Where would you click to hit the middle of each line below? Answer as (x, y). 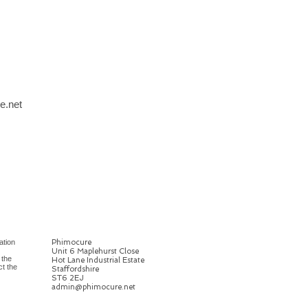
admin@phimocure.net (93, 287)
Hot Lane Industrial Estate (98, 261)
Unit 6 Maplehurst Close (95, 252)
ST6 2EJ (68, 278)
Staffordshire (75, 269)
